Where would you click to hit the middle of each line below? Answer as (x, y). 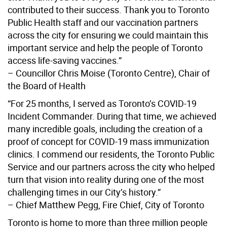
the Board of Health (47, 85)
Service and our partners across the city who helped (111, 166)
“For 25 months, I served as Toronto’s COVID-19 (102, 103)
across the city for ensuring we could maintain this (108, 35)
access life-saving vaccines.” (65, 60)
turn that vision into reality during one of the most (106, 179)
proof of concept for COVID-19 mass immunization (108, 141)
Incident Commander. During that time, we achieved (112, 116)
